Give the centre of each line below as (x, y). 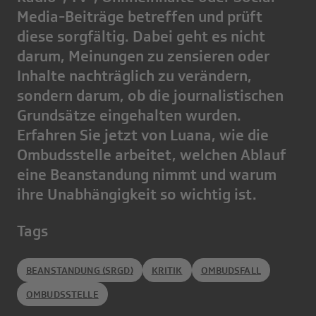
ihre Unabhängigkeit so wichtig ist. (137, 194)
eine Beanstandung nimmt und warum (147, 175)
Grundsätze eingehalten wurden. (129, 115)
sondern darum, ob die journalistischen (150, 96)
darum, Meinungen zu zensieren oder (143, 56)
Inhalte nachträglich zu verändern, (134, 76)
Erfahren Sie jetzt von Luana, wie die (143, 135)
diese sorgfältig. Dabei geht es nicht (141, 36)
